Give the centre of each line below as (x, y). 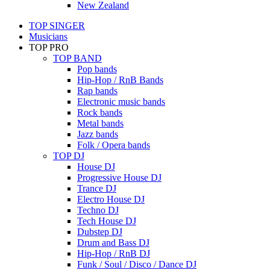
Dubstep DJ (100, 231)
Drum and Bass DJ (113, 242)
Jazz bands (98, 134)
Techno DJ (98, 210)
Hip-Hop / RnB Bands (120, 80)
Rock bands (100, 112)
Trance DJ (97, 188)
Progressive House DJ (119, 177)
